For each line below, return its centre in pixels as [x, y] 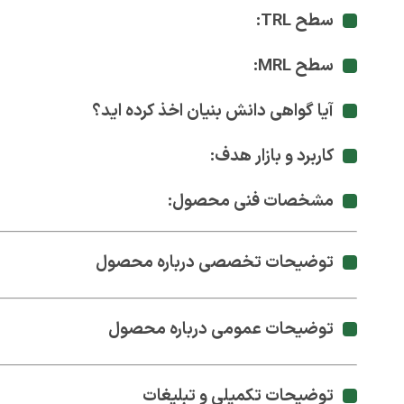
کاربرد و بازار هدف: [272, 156]
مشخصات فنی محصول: [251, 201]
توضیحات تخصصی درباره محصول [215, 262]
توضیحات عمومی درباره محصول [221, 329]
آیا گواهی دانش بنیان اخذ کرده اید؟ [213, 111]
